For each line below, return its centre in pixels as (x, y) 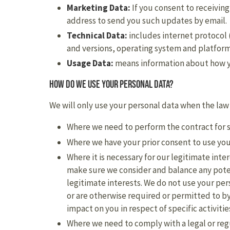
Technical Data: (97, 35)
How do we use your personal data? (111, 84)
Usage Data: (90, 63)
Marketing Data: (99, 7)
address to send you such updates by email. (147, 20)
